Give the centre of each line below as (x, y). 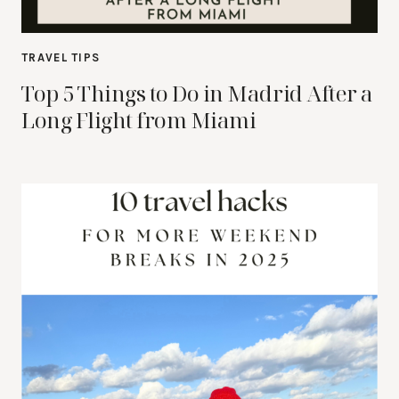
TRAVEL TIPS (61, 57)
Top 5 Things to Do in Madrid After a (197, 93)
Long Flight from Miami (139, 120)
